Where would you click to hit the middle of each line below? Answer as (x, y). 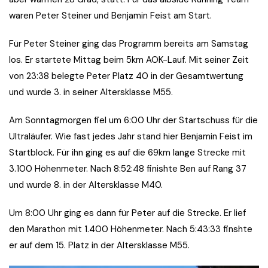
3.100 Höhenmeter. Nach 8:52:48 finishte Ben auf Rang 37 (128, 169)
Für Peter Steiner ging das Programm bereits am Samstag (129, 44)
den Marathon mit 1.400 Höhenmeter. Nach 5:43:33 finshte (131, 229)
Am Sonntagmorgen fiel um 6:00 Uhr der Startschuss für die (133, 121)
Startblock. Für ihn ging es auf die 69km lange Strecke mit (127, 153)
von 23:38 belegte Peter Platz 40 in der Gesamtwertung (126, 76)
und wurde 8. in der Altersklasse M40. (86, 185)
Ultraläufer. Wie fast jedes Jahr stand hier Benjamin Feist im (131, 137)
